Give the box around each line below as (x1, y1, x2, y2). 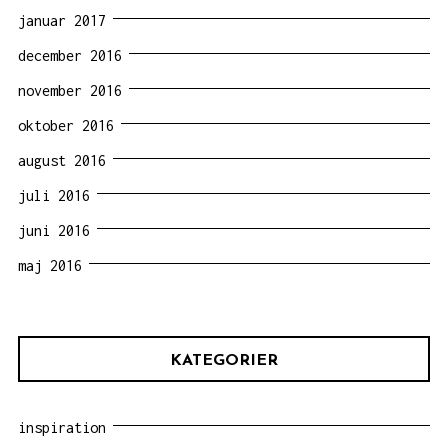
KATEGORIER (170, 352, 278, 369)
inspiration (18, 418, 106, 436)
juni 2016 (18, 221, 90, 239)
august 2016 (18, 151, 106, 169)
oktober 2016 (18, 116, 114, 134)
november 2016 (18, 81, 122, 99)
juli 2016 (18, 186, 90, 204)
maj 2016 (18, 256, 82, 274)
